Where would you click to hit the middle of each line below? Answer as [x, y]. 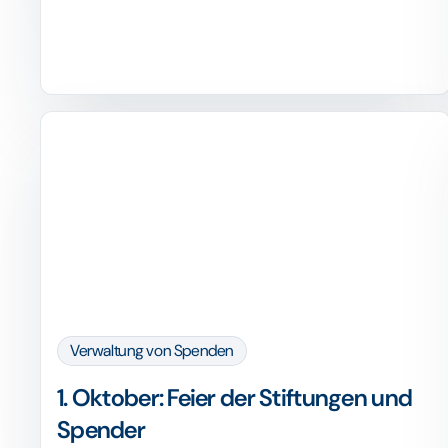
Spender [101, 429]
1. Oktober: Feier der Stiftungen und [235, 397]
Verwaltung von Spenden [152, 350]
